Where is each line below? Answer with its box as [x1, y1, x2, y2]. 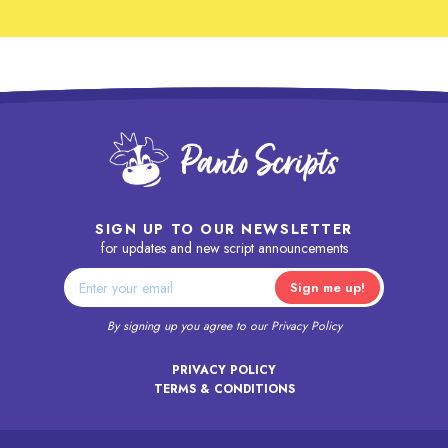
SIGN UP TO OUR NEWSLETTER [95, 219, 353, 239]
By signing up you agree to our [106, 317, 271, 335]
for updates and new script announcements [100, 238, 348, 258]
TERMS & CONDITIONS [153, 380, 295, 398]
